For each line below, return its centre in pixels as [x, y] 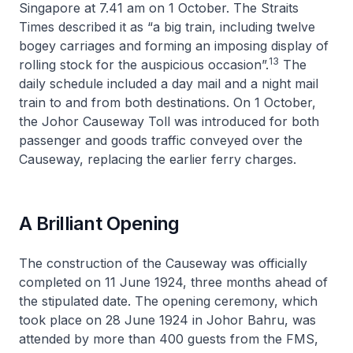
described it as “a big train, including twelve [185, 26]
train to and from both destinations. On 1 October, [167, 102]
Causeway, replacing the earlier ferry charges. [158, 159]
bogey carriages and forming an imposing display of [174, 45]
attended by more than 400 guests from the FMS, [169, 338]
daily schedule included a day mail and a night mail [169, 83]
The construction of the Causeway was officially [163, 263]
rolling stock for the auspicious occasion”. [144, 64]
